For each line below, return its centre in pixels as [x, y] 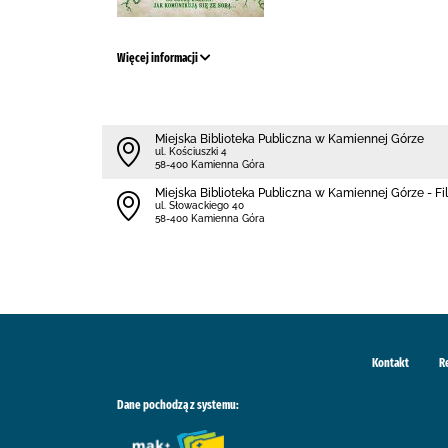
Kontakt [390, 363]
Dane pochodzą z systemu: [178, 405]
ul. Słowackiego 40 [199, 205]
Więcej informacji [158, 58]
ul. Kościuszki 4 [191, 151]
